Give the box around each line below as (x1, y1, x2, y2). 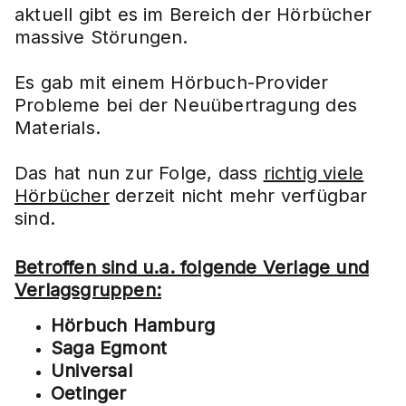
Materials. (14, 117, 101, 139)
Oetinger (51, 382, 127, 404)
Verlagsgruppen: (14, 279, 161, 301)
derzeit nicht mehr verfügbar (109, 185, 368, 207)
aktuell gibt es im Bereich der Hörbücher (14, 4, 372, 25)
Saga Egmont (51, 337, 168, 359)
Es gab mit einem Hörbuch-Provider (14, 72, 329, 93)
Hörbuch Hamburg (51, 314, 215, 336)
